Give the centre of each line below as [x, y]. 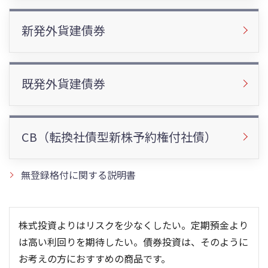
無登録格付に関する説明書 [78, 174]
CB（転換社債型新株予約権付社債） [119, 136]
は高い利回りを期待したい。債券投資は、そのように [133, 241]
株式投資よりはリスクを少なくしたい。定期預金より [133, 225]
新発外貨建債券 [63, 30]
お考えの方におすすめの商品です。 [95, 258]
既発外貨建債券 [63, 83]
